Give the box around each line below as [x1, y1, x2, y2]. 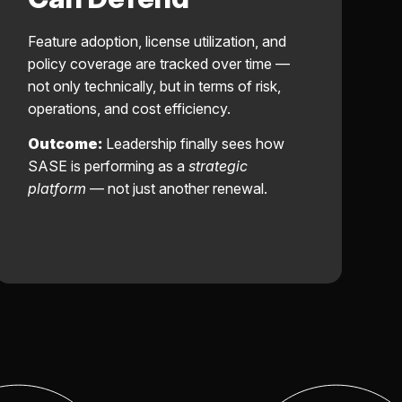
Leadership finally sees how [101, 134, 284, 153]
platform [27, 179, 86, 197]
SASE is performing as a [27, 156, 188, 175]
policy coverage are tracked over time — [27, 55, 290, 74]
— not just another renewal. [85, 179, 267, 197]
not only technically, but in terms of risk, [27, 77, 281, 96]
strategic [188, 156, 248, 175]
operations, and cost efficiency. [27, 100, 231, 118]
